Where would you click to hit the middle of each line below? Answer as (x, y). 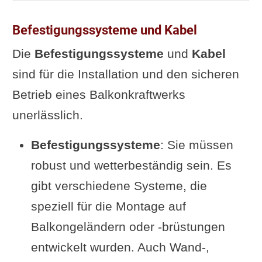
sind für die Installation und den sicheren (125, 74)
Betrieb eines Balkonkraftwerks (99, 94)
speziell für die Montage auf (108, 206)
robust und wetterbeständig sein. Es (131, 165)
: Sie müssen (196, 145)
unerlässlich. (47, 115)
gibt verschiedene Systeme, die (119, 186)
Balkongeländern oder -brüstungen (128, 227)
